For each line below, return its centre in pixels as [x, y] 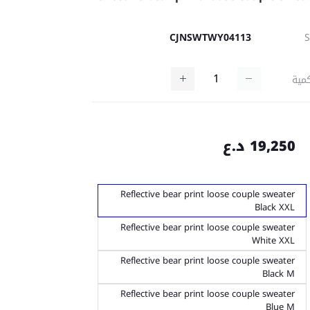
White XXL [273, 241]
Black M [279, 274]
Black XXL [275, 208]
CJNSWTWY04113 [210, 38]
